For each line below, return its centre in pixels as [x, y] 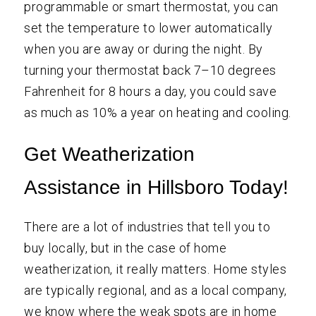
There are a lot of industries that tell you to [147, 226]
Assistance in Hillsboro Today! [157, 187]
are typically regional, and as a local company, [156, 290]
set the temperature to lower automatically [148, 28]
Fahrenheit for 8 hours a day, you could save [151, 91]
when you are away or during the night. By [144, 49]
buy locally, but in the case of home [126, 248]
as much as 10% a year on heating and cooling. [158, 112]
